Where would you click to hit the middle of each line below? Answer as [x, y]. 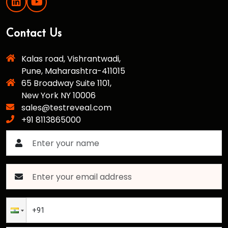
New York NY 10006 [59, 96]
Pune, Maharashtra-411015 [73, 71]
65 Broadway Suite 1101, [66, 83]
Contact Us [34, 34]
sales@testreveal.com [66, 108]
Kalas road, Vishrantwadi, [71, 59]
